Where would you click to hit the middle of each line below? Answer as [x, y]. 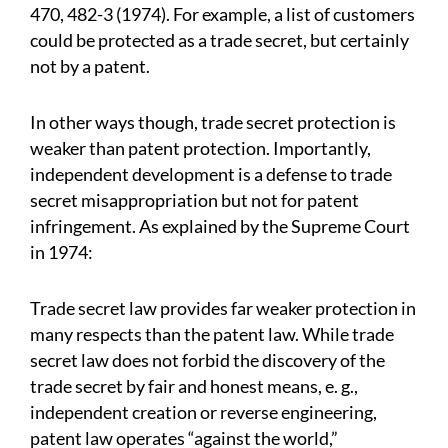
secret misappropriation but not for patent [194, 200]
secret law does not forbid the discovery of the [207, 360]
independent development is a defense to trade [211, 174]
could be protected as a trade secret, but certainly [219, 40]
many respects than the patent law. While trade [212, 334]
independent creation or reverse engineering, [203, 412]
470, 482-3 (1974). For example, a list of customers [222, 14]
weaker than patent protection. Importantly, [200, 148]
